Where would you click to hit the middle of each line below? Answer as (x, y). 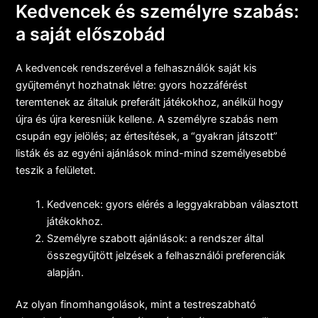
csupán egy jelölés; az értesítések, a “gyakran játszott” (147, 137)
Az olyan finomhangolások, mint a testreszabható (136, 305)
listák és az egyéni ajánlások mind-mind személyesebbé (151, 154)
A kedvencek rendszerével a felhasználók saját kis (137, 68)
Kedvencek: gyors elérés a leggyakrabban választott (173, 204)
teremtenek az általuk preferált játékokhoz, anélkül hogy (150, 103)
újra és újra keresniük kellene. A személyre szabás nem (147, 120)
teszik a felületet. (56, 171)
